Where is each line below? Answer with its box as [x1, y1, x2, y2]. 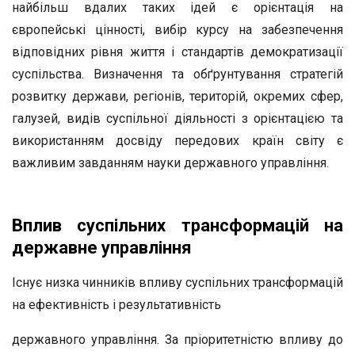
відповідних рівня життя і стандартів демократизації [12, 44, 343, 59]
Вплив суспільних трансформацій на [12, 216, 343, 235]
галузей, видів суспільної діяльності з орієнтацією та [12, 111, 343, 126]
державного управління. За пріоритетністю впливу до [12, 332, 343, 347]
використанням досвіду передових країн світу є [12, 133, 343, 148]
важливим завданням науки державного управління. [12, 155, 329, 170]
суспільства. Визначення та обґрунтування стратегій [12, 67, 343, 82]
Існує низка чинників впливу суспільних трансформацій [12, 275, 343, 290]
